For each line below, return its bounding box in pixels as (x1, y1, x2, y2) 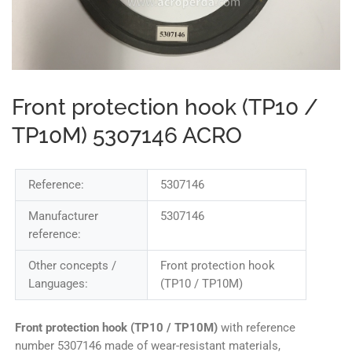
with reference (218, 321, 295, 335)
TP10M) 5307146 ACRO (12, 123, 242, 149)
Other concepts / (28, 258, 116, 273)
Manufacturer (28, 209, 98, 224)
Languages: (28, 277, 88, 291)
